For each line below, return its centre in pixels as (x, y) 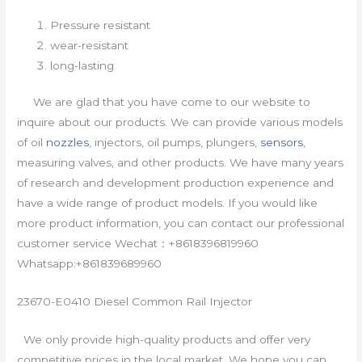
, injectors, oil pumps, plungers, (175, 143)
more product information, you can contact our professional (181, 223)
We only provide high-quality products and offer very (164, 339)
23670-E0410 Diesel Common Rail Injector (135, 301)
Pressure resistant (101, 25)
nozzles (68, 143)
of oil (32, 143)
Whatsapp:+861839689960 (90, 264)
